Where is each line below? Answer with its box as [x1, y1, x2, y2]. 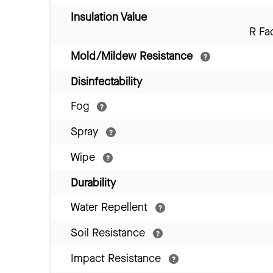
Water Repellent [71, 200, 151, 215]
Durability [71, 175, 116, 191]
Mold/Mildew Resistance [71, 49, 196, 64]
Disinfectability [71, 74, 142, 90]
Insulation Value [71, 10, 147, 25]
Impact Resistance [71, 251, 164, 266]
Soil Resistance [71, 225, 148, 241]
